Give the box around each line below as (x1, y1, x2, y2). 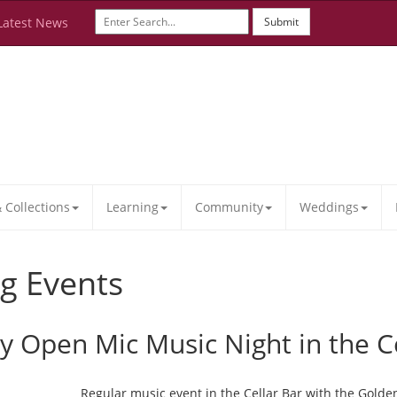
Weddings (300, 198, 359, 215)
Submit (264, 14, 299, 29)
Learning (106, 198, 159, 215)
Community (195, 198, 263, 215)
